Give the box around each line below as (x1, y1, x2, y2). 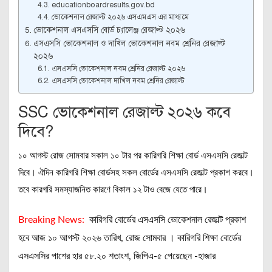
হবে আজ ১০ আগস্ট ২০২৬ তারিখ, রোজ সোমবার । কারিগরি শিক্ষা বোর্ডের (18, 233, 241, 243)
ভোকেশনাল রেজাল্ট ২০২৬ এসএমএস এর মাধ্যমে (51, 12, 191, 21)
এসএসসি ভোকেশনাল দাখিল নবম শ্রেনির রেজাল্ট (51, 76, 185, 85)
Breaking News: (18, 215, 87, 225)
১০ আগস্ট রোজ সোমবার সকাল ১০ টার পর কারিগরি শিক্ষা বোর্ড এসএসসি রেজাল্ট (18, 151, 248, 160)
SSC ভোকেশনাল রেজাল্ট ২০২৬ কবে (18, 103, 231, 121)
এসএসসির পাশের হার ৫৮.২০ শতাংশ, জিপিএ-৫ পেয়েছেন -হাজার (18, 251, 220, 261)
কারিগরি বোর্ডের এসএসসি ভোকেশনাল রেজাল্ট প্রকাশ (87, 215, 246, 225)
